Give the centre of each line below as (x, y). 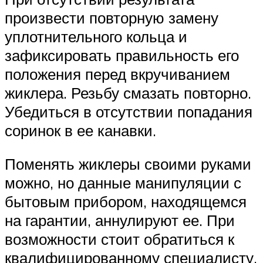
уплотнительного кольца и (96, 36)
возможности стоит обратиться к (119, 239)
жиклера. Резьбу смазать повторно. (128, 92)
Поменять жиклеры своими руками (128, 164)
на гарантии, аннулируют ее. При (120, 220)
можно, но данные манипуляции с (123, 183)
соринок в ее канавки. (80, 130)
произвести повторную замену (112, 17)
